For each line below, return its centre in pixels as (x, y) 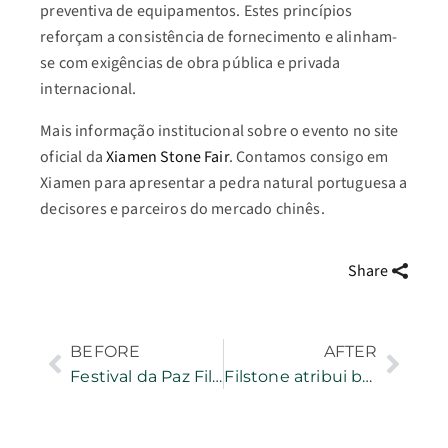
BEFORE (105, 351)
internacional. (88, 89)
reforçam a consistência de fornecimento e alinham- (219, 37)
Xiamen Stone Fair (167, 157)
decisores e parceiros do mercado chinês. (182, 209)
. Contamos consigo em (308, 157)
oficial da (73, 157)
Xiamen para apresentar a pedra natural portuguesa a (224, 183)
